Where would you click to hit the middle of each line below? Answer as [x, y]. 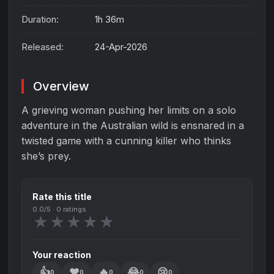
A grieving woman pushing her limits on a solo [129, 110]
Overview [61, 87]
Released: [43, 47]
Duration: [40, 20]
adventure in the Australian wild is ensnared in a [133, 126]
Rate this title [62, 197]
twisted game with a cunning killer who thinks [126, 141]
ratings [74, 209]
